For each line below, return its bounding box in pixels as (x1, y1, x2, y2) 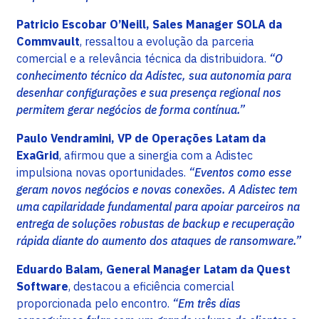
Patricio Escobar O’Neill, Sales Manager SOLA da (16, 17, 282, 32)
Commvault (16, 34, 80, 49)
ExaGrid (16, 148, 59, 163)
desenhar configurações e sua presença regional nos (16, 85, 281, 100)
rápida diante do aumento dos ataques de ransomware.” (16, 234, 301, 249)
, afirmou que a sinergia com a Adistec (59, 148, 253, 163)
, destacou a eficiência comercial (68, 279, 234, 294)
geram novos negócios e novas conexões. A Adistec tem (16, 182, 298, 197)
